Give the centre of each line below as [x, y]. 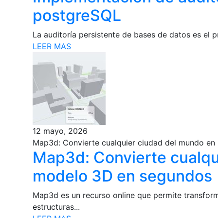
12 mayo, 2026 [60, 131]
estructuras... [56, 207]
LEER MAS [52, 46]
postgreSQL [77, 15]
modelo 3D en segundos [123, 176]
